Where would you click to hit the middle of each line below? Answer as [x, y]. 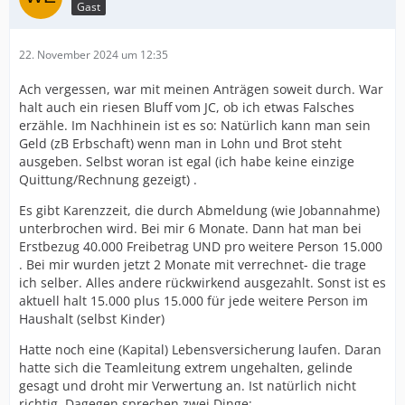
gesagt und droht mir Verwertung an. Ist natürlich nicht [188, 386]
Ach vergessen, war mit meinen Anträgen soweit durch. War [201, 89]
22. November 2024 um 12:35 [94, 55]
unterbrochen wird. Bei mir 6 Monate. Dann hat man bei [190, 228]
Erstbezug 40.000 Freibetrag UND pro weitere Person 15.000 [201, 246]
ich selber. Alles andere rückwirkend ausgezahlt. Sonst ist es [202, 283]
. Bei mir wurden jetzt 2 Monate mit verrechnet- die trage [193, 264]
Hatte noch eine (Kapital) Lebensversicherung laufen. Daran [200, 349]
